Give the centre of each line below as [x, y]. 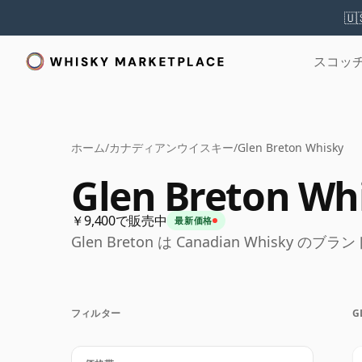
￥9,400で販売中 [119, 221]
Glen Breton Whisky [290, 147]
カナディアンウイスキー [171, 147]
